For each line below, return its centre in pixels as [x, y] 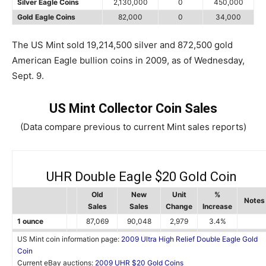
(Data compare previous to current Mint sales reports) [133, 127]
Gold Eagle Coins [46, 17]
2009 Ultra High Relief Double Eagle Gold [189, 239]
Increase [217, 206]
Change [179, 206]
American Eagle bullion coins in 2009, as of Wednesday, [128, 60]
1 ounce [30, 221]
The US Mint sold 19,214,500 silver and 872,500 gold [122, 45]
